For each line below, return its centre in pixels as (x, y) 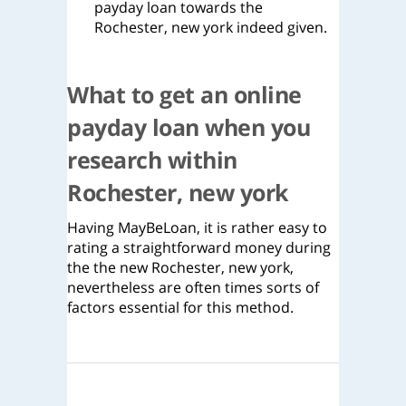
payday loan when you (188, 127)
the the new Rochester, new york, (180, 267)
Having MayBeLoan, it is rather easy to (197, 227)
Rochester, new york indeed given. (211, 27)
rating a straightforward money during (199, 247)
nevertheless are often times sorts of (193, 287)
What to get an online (184, 94)
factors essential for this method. (180, 307)
